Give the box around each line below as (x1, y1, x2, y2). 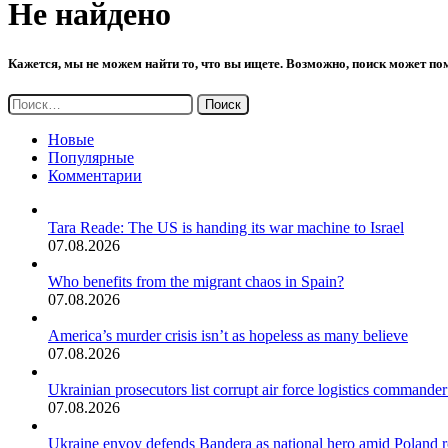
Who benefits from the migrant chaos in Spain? (48, 272, 344, 290)
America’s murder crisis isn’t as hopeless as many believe (48, 326, 408, 344)
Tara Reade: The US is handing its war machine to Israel (48, 218, 404, 236)
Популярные (48, 148, 134, 166)
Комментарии (48, 166, 142, 184)
